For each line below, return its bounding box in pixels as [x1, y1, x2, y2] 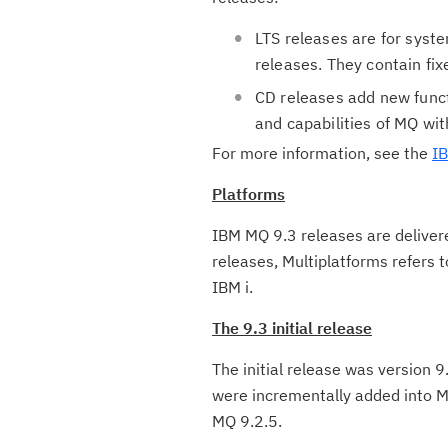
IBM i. [212, 277, 253, 297]
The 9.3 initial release [212, 318, 372, 338]
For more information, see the [212, 143, 432, 163]
